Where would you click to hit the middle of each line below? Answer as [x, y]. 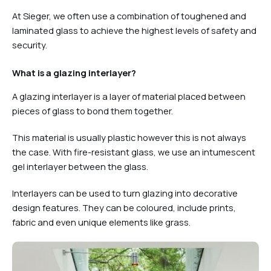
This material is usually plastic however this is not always [129, 137]
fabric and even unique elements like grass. [101, 222]
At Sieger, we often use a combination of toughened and [129, 16]
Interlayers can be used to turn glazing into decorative [125, 193]
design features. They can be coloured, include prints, [124, 207]
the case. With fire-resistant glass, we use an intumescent [134, 152]
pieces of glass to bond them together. [93, 110]
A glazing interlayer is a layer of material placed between [129, 96]
